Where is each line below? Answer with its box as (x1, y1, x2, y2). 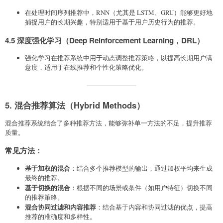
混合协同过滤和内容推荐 (25, 202, 96, 212)
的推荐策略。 (25, 192, 64, 202)
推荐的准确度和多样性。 (25, 212, 96, 221)
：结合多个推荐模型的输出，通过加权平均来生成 (70, 163, 213, 173)
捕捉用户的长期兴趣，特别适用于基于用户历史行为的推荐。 (25, 17, 200, 27)
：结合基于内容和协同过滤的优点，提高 (96, 202, 213, 212)
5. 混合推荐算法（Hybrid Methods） (5, 99, 145, 111)
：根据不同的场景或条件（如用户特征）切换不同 (70, 183, 213, 192)
